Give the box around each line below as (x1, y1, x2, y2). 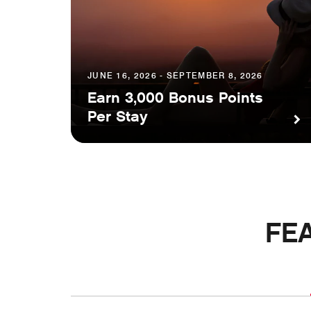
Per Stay (87, 107, 148, 127)
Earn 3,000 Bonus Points (87, 88, 263, 108)
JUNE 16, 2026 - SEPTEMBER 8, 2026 (87, 70, 263, 81)
